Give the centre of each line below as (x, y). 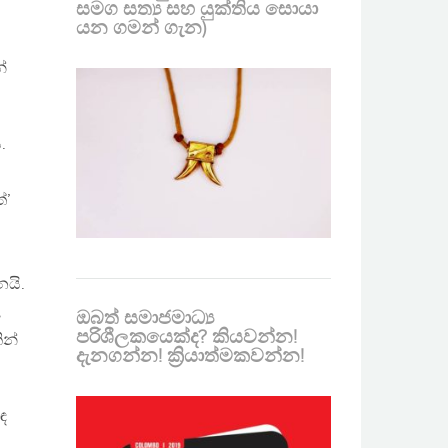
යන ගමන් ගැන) (141, 28)
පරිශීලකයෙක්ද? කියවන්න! (186, 337)
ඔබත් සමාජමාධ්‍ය (145, 318)
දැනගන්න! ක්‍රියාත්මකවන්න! (190, 356)
